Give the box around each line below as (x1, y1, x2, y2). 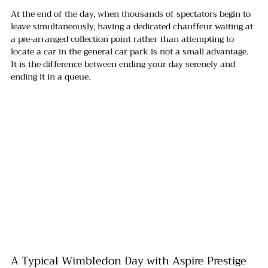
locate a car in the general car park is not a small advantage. (11, 44, 251, 59)
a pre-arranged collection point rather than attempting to (11, 31, 236, 46)
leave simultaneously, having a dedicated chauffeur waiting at (11, 19, 255, 33)
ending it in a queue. (11, 69, 90, 84)
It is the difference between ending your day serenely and (11, 56, 237, 71)
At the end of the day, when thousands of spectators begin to (11, 6, 253, 21)
